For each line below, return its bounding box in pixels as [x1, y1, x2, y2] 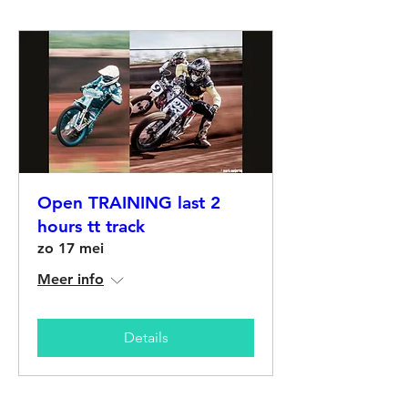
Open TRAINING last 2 [37, 192, 220, 214]
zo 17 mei [37, 240, 104, 258]
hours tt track [37, 216, 145, 238]
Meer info [37, 270, 104, 289]
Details [123, 329, 168, 347]
